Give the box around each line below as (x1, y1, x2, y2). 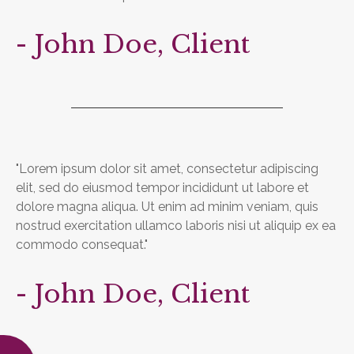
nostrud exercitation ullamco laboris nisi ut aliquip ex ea (16, 218, 336, 233)
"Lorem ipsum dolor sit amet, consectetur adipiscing (16, 161, 318, 176)
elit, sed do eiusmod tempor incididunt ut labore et (16, 180, 309, 195)
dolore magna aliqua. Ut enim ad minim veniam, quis (16, 199, 318, 214)
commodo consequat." (16, 237, 148, 252)
